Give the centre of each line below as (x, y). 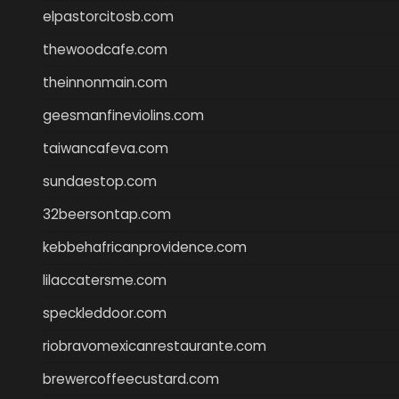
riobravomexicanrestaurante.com (155, 346)
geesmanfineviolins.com (123, 115)
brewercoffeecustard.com (131, 379)
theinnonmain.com (105, 82)
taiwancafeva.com (106, 148)
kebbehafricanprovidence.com (145, 247)
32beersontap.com (107, 214)
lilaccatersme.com (105, 280)
